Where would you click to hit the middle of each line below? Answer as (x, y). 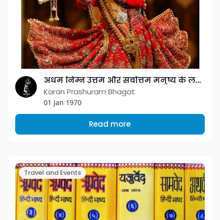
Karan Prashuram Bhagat (89, 92)
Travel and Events (52, 173)
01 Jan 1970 (62, 102)
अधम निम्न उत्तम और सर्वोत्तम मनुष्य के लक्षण (198, 80)
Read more (110, 124)
